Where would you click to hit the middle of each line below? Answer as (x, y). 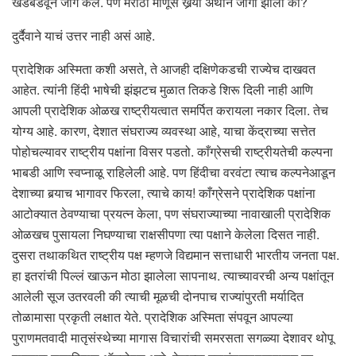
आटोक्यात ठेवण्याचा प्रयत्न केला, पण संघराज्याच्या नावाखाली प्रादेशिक (171, 213)
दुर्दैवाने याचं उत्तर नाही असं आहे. (83, 35)
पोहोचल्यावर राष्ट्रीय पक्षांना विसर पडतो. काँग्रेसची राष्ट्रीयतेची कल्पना (172, 151)
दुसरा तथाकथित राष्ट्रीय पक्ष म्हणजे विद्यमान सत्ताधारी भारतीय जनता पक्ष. (176, 254)
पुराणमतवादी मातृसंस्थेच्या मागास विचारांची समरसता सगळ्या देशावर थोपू (173, 337)
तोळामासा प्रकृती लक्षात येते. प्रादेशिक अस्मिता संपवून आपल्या (153, 316)
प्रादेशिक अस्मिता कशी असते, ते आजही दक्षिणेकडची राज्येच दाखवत (164, 68)
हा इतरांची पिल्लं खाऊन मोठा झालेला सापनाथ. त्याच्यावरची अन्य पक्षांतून (173, 275)
